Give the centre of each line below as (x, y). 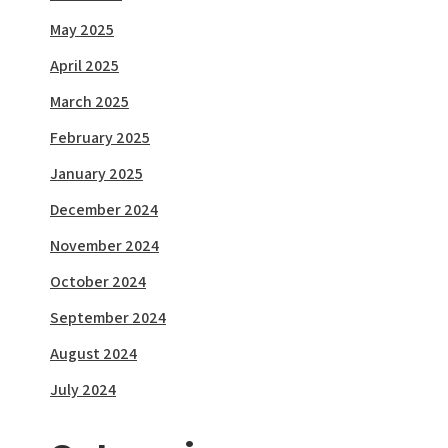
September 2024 (108, 317)
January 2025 (96, 173)
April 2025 (84, 65)
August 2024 (93, 353)
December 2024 (104, 209)
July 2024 (83, 389)
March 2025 (89, 101)
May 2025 (82, 29)
